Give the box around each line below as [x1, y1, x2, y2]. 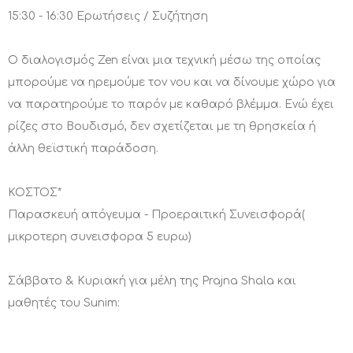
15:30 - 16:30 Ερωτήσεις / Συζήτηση [8, 10, 208, 23]
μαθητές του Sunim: [8, 297, 120, 310]
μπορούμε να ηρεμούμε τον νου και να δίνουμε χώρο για [8, 76, 336, 89]
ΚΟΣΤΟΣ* [8, 187, 61, 199]
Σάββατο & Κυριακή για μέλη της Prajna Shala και [8, 275, 296, 288]
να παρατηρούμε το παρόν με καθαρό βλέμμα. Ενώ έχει [8, 98, 334, 111]
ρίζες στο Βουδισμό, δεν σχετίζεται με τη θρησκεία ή [8, 121, 316, 133]
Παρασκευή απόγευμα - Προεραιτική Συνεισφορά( [8, 209, 305, 221]
